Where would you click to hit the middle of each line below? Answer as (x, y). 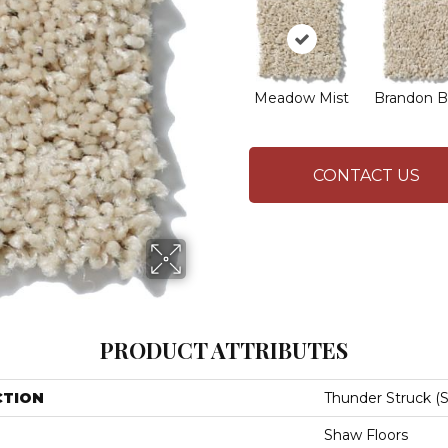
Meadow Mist (301, 98)
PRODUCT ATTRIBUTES (224, 350)
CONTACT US (366, 175)
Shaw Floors (366, 435)
